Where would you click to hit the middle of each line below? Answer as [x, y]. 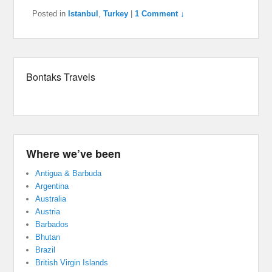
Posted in [49, 14]
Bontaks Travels [61, 77]
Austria [48, 212]
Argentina [52, 186]
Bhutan [48, 237]
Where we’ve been [74, 154]
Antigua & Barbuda [69, 174]
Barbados [52, 225]
